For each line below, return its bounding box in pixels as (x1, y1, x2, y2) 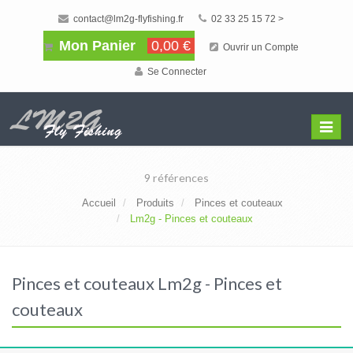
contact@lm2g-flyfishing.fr (70, 13, 184, 24)
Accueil (82, 197, 116, 209)
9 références (144, 171, 209, 184)
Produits (136, 197, 174, 209)
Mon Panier (54, 38, 139, 54)
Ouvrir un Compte (220, 42, 299, 53)
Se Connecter (145, 66, 206, 77)
